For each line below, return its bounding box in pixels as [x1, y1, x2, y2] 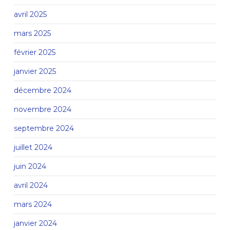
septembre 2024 [13, 123, 74, 133]
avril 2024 [13, 180, 48, 190]
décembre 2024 [13, 85, 71, 95]
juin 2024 [13, 161, 46, 171]
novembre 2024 [13, 104, 71, 114]
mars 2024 [13, 199, 52, 209]
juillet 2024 [13, 142, 52, 152]
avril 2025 [13, 9, 47, 19]
